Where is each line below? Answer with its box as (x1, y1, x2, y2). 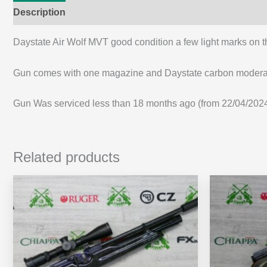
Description (13, 7, 66, 18)
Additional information (77, 7, 178, 18)
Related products (13, 149, 120, 166)
